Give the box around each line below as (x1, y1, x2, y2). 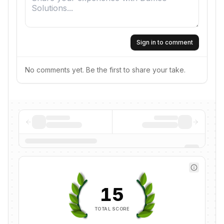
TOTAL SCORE (94, 205, 129, 211)
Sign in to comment (136, 38, 193, 46)
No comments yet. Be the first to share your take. (25, 65, 185, 74)
